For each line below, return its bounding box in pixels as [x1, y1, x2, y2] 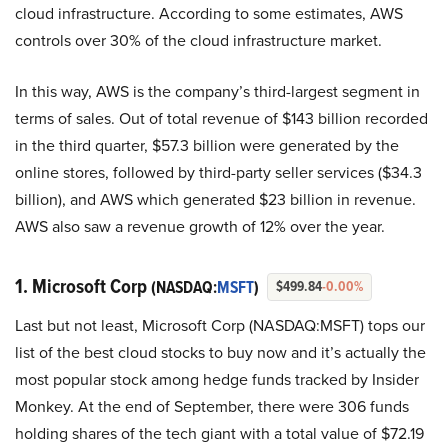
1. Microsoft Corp [15, 271, 151, 301]
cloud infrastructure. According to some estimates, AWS [15, 2, 403, 25]
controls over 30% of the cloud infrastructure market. [15, 29, 382, 52]
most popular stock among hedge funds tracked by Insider [15, 368, 419, 391]
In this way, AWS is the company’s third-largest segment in [15, 80, 420, 103]
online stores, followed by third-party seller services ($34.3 [15, 161, 422, 184]
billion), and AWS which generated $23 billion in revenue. [15, 188, 416, 211]
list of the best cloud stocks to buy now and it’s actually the [15, 341, 426, 364]
